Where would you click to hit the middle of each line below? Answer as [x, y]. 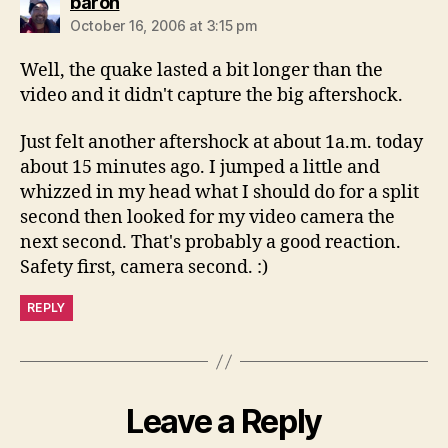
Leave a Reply [224, 421]
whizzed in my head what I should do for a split [219, 192]
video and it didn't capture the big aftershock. [211, 95]
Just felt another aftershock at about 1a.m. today [221, 142]
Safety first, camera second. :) [144, 267]
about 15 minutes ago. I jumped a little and [200, 167]
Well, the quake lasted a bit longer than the [201, 70]
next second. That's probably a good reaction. [210, 242]
